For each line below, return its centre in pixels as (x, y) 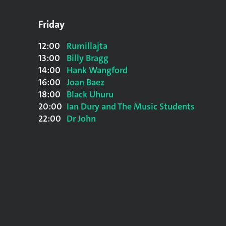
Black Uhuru (90, 94)
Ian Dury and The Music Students (131, 106)
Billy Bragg (88, 58)
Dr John (81, 119)
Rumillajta (87, 46)
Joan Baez (86, 82)
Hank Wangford (97, 70)
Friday (51, 24)
